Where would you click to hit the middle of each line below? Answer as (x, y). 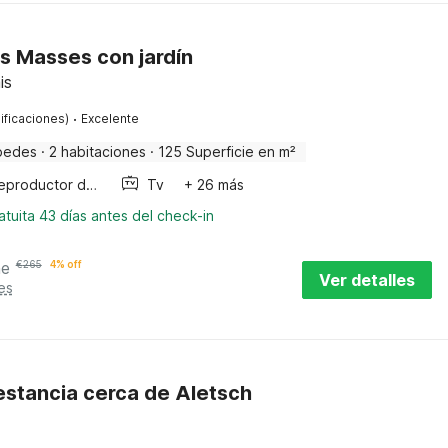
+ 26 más (213, 184)
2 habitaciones (97, 151)
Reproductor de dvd (91, 184)
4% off (65, 264)
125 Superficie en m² (226, 151)
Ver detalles (367, 280)
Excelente (109, 118)
